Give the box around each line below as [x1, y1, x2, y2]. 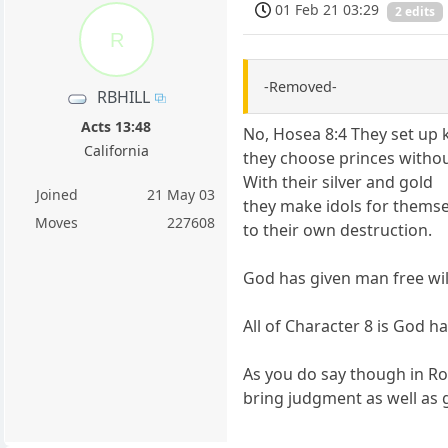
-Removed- [264, 76, 338, 96]
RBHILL [97, 86, 151, 109]
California [83, 141, 149, 161]
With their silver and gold [243, 170, 434, 193]
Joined [35, 185, 78, 205]
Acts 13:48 [81, 117, 152, 137]
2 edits [395, 2, 436, 20]
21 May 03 [147, 185, 216, 205]
